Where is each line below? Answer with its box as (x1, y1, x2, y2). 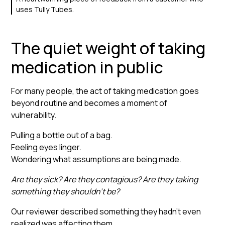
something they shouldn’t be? (11, 185, 120, 197)
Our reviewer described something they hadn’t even (11, 205, 201, 217)
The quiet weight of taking (11, 37, 206, 59)
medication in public (11, 56, 164, 78)
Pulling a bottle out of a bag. (11, 129, 113, 141)
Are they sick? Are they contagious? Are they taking (11, 173, 198, 185)
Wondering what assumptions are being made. (11, 153, 182, 165)
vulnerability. (11, 109, 57, 121)
